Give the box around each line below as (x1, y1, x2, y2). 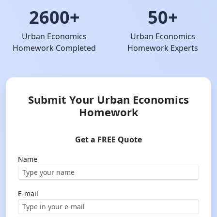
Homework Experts (127, 43, 198, 53)
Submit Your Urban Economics (28, 92, 189, 107)
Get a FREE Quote (75, 134, 142, 145)
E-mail (18, 189, 38, 198)
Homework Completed (13, 43, 96, 53)
